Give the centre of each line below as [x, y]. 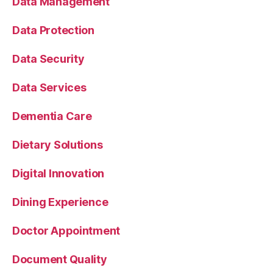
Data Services [49, 87]
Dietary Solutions [58, 144]
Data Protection [53, 30]
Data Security [48, 58]
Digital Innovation [58, 173]
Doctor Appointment [66, 230]
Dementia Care [52, 116]
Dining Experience [60, 202]
